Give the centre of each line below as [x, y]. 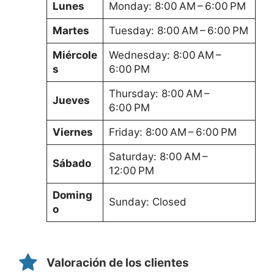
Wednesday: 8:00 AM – [166, 55]
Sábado [72, 163]
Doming [72, 195]
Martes [71, 30]
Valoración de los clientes [118, 262]
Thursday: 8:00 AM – [160, 93]
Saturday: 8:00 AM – [159, 156]
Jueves [71, 100]
